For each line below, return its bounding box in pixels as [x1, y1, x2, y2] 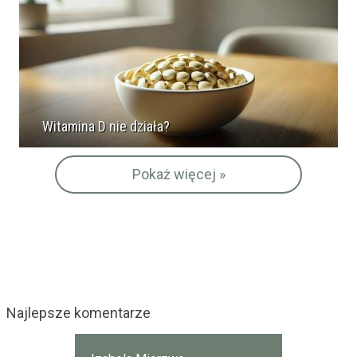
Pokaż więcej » [131, 166, 226, 182]
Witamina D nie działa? [42, 118, 170, 135]
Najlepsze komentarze [6, 304, 151, 321]
